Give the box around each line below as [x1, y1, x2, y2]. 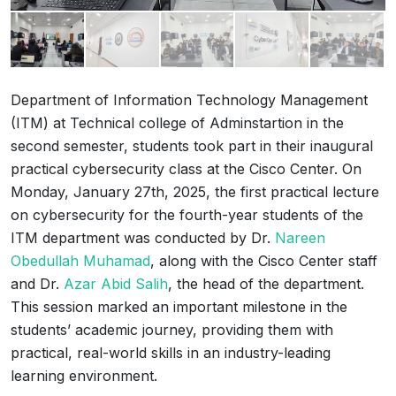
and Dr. [11, 275, 64, 293]
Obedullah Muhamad [11, 252, 150, 270]
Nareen [275, 229, 325, 247]
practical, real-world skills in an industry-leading [11, 344, 331, 362]
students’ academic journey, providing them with [11, 321, 333, 339]
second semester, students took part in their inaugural [11, 137, 373, 156]
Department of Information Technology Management [11, 91, 368, 110]
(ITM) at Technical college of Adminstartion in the [11, 114, 344, 133]
